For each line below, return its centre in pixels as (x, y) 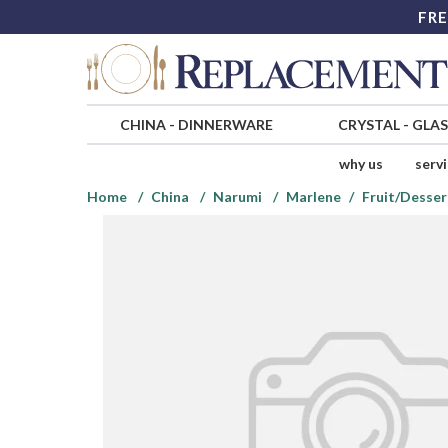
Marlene (313, 197)
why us (360, 164)
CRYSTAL (368, 125)
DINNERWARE (225, 125)
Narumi (237, 197)
